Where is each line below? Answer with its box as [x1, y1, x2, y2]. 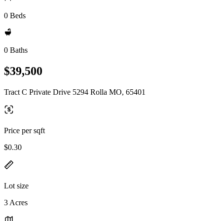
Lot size [4, 181, 29, 190]
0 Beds [4, 11, 26, 20]
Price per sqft [4, 126, 45, 135]
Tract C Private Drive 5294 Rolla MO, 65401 [4, 87, 146, 96]
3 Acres [4, 198, 28, 207]
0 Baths [4, 46, 28, 54]
